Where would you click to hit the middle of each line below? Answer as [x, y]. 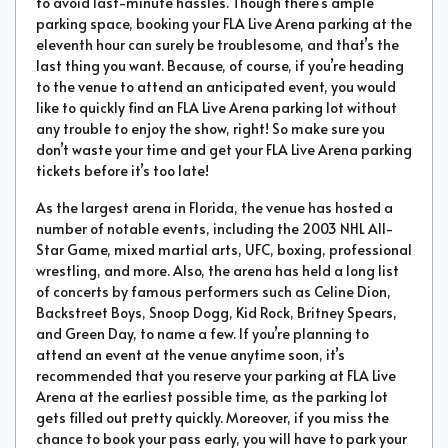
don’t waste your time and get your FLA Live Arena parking [224, 149]
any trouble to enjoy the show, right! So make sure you [210, 128]
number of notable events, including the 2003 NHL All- [215, 228]
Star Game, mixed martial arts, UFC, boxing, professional [224, 249]
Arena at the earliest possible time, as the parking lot [212, 396]
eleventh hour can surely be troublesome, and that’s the [217, 44]
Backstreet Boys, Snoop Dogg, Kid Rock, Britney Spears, [216, 312]
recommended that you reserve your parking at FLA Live [216, 375]
